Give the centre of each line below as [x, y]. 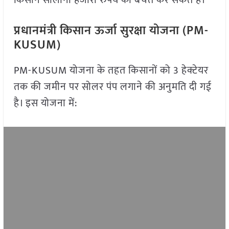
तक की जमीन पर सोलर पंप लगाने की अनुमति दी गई [112, 87]
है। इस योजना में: [45, 104]
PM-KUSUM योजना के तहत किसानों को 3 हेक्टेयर [111, 71]
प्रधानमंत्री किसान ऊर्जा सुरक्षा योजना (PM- [111, 31]
